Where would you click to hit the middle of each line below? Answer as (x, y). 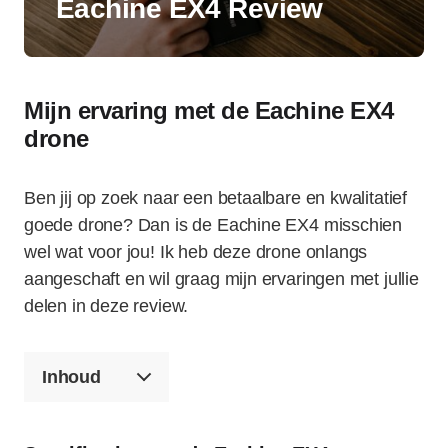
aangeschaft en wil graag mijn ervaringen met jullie (221, 279)
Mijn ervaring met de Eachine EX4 (209, 110)
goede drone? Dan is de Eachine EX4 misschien (213, 225)
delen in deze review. (106, 306)
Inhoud (71, 376)
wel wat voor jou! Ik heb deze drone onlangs (196, 252)
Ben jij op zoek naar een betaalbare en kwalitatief (216, 198)
